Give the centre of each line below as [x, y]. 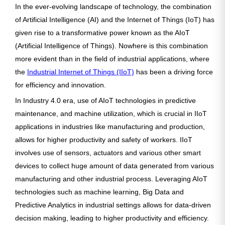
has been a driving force [174, 72]
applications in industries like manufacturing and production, [110, 127]
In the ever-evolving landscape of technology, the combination [113, 7]
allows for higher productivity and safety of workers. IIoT [104, 140]
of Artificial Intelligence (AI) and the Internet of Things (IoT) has [115, 20]
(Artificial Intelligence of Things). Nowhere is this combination [111, 46]
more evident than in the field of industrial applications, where [112, 59]
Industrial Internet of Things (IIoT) [81, 72]
